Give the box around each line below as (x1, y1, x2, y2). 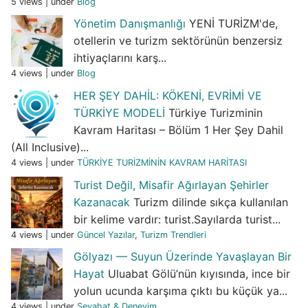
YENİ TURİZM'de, (189, 16, 278, 31)
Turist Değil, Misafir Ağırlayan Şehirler (74, 177, 269, 192)
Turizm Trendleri (140, 229, 206, 240)
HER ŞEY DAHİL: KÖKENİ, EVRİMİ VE (74, 88, 262, 102)
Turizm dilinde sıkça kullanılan (133, 195, 288, 209)
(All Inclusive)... (11, 140, 89, 154)
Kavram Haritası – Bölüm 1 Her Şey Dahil (74, 122, 283, 137)
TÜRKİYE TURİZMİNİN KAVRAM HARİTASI (77, 157, 247, 168)
